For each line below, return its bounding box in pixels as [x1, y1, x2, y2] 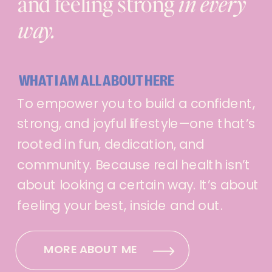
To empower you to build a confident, [17, 94, 255, 112]
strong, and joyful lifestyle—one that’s [17, 114, 255, 133]
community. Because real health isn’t [17, 155, 251, 174]
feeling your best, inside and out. [17, 196, 223, 214]
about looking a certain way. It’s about [17, 175, 259, 194]
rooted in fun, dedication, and [17, 135, 204, 153]
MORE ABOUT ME [44, 241, 138, 258]
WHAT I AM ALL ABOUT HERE [18, 72, 175, 89]
